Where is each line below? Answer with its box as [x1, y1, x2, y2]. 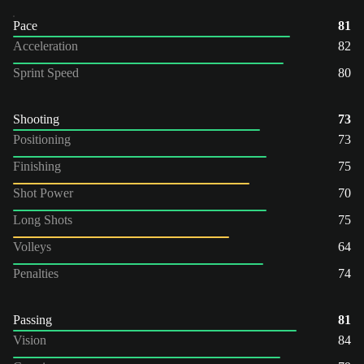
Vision [13, 332, 46, 347]
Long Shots [13, 212, 72, 227]
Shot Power [13, 185, 73, 200]
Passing [13, 312, 52, 327]
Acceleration [13, 38, 78, 53]
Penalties [13, 266, 58, 280]
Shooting [13, 111, 59, 126]
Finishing [13, 158, 61, 173]
